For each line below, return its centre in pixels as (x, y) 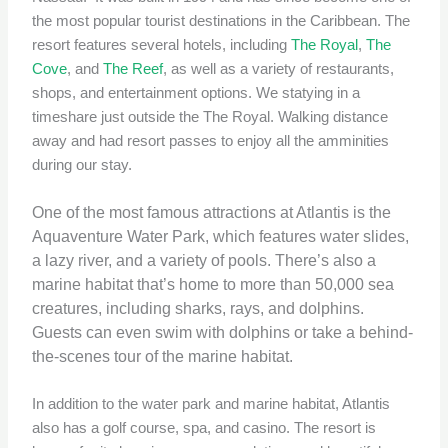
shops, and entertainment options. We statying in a (196, 93)
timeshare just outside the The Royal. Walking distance (210, 117)
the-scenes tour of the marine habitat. (163, 356)
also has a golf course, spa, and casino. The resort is (204, 427)
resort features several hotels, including (162, 45)
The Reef (133, 69)
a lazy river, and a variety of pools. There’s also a (204, 260)
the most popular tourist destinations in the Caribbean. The (221, 21)
